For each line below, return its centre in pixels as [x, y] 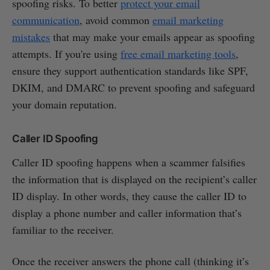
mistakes [31, 36]
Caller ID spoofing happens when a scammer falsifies [129, 162]
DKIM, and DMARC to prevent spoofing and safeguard [133, 87]
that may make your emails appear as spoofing [152, 36]
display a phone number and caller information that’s [127, 212]
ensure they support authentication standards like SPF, [130, 70]
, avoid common [116, 20]
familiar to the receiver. [63, 229]
